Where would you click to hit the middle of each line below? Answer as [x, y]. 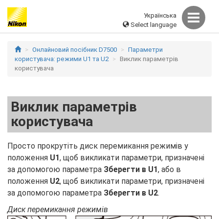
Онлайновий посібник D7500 [75, 50]
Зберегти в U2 [131, 193]
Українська [160, 15]
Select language [153, 24]
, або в [169, 169]
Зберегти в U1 [131, 169]
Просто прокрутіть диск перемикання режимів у [98, 146]
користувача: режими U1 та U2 [62, 59]
